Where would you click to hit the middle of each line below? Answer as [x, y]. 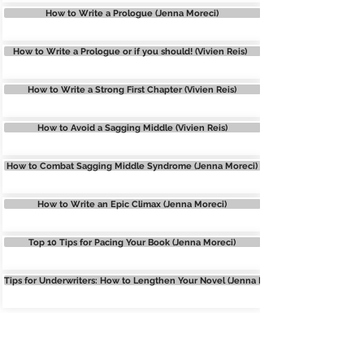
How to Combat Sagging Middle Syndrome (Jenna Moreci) [132, 165]
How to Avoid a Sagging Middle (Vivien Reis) [132, 127]
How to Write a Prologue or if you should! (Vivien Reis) [132, 51]
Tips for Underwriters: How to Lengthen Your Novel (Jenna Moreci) [147, 280]
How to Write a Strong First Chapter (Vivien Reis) [132, 89]
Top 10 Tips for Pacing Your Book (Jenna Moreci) [132, 242]
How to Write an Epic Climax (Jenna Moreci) [132, 204]
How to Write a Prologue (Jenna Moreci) [132, 13]
